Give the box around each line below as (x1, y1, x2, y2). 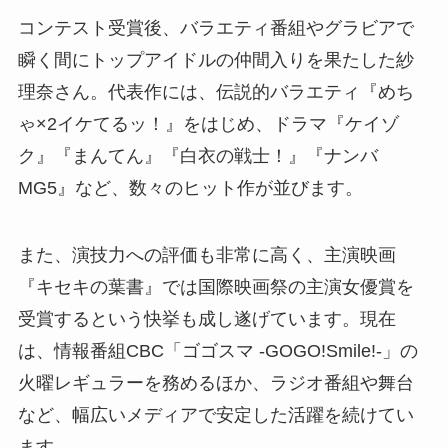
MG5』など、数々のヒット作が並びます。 (17, 177, 363, 198)
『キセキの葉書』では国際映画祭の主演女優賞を (17, 277, 414, 298)
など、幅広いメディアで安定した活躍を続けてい (17, 405, 414, 426)
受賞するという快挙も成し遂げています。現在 (17, 309, 396, 330)
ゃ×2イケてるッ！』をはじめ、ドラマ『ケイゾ (17, 113, 399, 134)
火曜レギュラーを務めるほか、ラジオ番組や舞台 (17, 373, 414, 394)
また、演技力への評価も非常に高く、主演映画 (17, 245, 396, 266)
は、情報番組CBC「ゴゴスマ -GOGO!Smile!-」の (17, 341, 418, 362)
